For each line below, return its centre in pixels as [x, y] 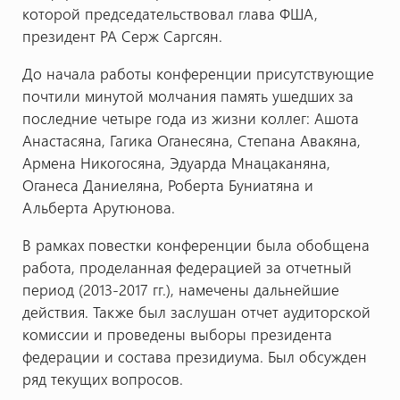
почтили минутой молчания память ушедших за [187, 95]
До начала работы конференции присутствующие [198, 73]
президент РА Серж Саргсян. [124, 36]
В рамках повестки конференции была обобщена [196, 244]
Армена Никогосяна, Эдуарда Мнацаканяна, [176, 162]
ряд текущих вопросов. [102, 378]
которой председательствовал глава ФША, [170, 13]
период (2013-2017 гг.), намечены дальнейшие [180, 289]
